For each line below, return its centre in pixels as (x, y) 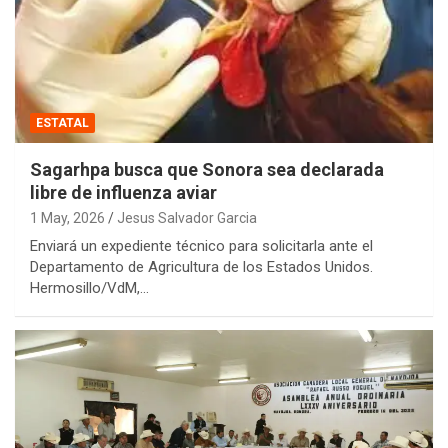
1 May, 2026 (67, 217)
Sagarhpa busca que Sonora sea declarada (207, 169)
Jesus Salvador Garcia (187, 217)
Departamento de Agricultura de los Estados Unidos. (201, 266)
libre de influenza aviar (123, 192)
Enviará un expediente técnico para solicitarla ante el (201, 245)
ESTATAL (62, 122)
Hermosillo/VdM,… (89, 287)
